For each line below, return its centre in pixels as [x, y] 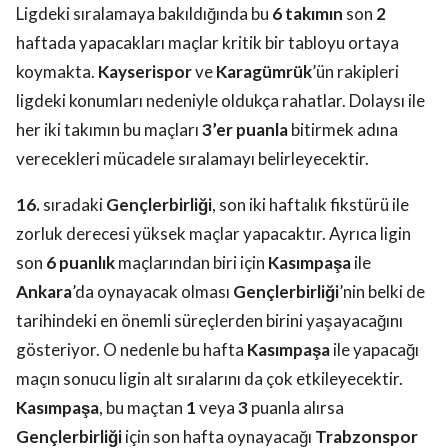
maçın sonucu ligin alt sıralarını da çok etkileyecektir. [209, 379]
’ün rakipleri [355, 72]
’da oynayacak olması [152, 292]
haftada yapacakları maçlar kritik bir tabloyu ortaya [207, 43]
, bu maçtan [142, 408]
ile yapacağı [374, 350]
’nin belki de [382, 292]
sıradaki [73, 205]
